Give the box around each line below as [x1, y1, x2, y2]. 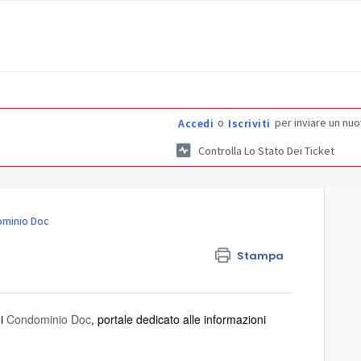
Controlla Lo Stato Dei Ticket [198, 143, 334, 159]
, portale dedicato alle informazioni [91, 310, 266, 327]
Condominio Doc [6, 310, 91, 327]
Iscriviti [228, 116, 271, 131]
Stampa [237, 248, 284, 264]
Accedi [178, 116, 214, 131]
